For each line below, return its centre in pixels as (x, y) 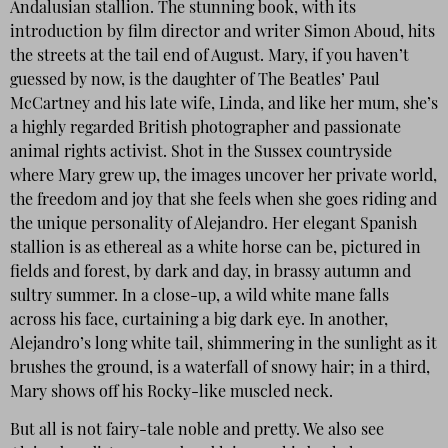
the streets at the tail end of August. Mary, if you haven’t (209, 56)
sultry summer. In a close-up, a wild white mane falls (199, 296)
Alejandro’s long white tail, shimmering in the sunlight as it (223, 344)
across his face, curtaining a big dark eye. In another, (199, 320)
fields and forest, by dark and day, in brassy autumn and (210, 272)
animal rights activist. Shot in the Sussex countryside (201, 152)
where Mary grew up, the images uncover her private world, (223, 176)
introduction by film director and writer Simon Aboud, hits (222, 32)
